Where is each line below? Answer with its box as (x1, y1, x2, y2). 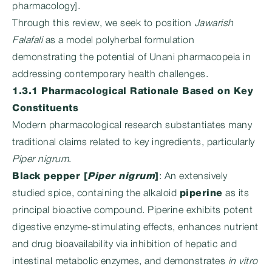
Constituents (12, 104, 78, 113)
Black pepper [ (12, 172, 87, 181)
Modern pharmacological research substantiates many (12, 121, 252, 130)
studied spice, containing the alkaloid (12, 189, 180, 198)
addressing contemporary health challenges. (12, 70, 208, 79)
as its (222, 189, 249, 198)
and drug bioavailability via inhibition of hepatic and (12, 240, 237, 249)
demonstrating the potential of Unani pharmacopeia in (12, 53, 251, 62)
